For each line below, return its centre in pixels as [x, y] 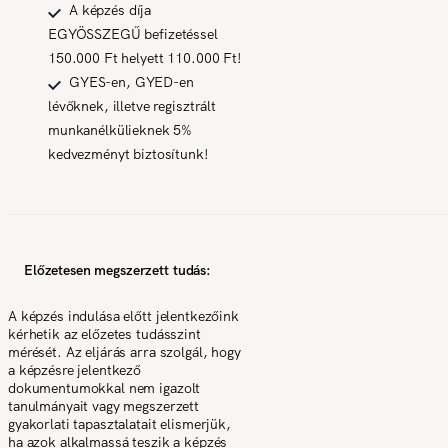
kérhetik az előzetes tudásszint [104, 333]
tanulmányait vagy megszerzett [103, 405]
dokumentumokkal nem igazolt [104, 387]
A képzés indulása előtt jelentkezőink [123, 315]
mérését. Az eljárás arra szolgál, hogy [124, 351]
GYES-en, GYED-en [131, 81]
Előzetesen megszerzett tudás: [117, 269]
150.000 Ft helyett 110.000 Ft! [145, 57]
